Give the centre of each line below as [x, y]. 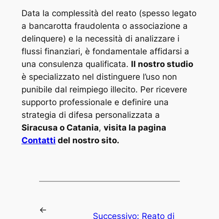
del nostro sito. [87, 140]
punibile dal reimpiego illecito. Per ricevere [104, 89]
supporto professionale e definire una [95, 102]
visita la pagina [135, 127]
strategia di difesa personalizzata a [90, 115]
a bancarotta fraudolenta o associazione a [104, 26]
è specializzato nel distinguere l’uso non [99, 77]
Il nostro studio [162, 64]
